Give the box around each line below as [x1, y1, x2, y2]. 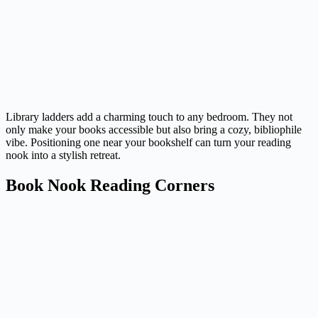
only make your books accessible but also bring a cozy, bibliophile [6, 124, 302, 136]
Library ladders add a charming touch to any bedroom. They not [6, 111, 292, 124]
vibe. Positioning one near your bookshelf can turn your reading [6, 136, 291, 149]
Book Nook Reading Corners [6, 176, 214, 195]
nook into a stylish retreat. [6, 149, 121, 162]
